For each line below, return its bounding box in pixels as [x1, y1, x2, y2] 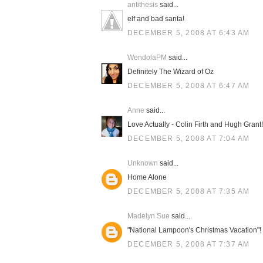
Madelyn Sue [127, 212, 170, 220]
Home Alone [127, 173, 167, 181]
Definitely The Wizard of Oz [127, 68, 214, 76]
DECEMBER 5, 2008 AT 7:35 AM [127, 187, 250, 195]
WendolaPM [127, 53, 167, 62]
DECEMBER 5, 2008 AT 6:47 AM [127, 82, 250, 90]
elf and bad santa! [127, 15, 184, 23]
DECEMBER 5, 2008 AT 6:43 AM [127, 29, 250, 37]
